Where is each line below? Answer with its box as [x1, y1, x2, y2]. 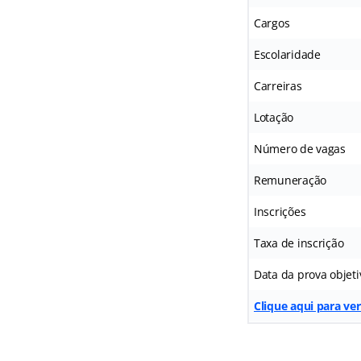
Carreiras [253, 77, 302, 93]
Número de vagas [253, 140, 346, 156]
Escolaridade [253, 46, 321, 62]
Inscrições [253, 203, 306, 219]
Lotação [253, 109, 294, 125]
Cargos [253, 15, 290, 31]
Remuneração [253, 172, 327, 188]
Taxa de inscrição [253, 234, 344, 251]
